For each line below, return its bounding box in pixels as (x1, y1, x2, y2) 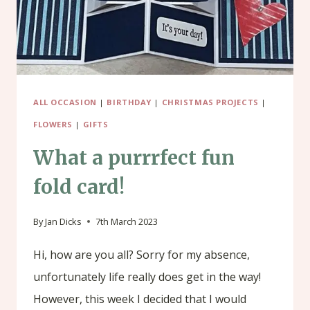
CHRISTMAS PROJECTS (161, 96, 259, 107)
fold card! (33, 174, 125, 199)
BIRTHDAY (107, 96, 152, 107)
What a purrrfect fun (33, 145, 235, 170)
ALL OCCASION (33, 96, 97, 107)
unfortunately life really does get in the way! (33, 268, 261, 284)
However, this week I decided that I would (33, 291, 246, 307)
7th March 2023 (95, 215, 158, 228)
